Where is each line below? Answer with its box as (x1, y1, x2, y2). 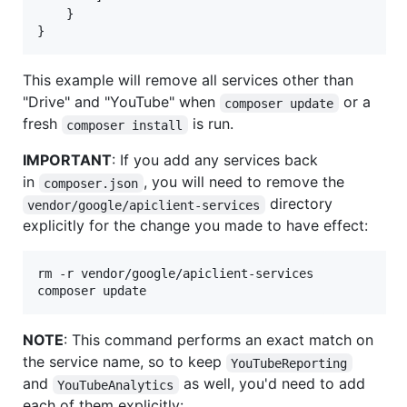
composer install (66, 117, 184, 133)
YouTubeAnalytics (57, 377, 174, 392)
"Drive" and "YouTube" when (23, 93, 220, 112)
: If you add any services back (112, 151, 318, 170)
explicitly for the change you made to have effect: (23, 216, 368, 235)
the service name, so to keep (23, 352, 226, 372)
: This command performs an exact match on (64, 331, 373, 350)
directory (264, 194, 337, 213)
